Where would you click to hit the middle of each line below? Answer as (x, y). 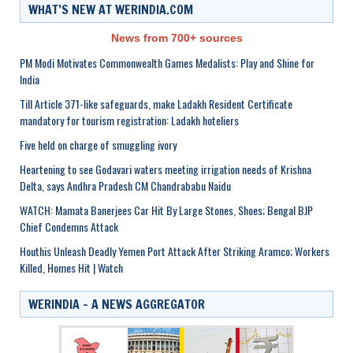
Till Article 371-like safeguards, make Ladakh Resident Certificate (156, 103)
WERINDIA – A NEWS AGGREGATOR (117, 304)
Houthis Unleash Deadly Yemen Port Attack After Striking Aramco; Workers (175, 251)
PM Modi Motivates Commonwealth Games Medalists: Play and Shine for (167, 62)
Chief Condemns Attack (69, 226)
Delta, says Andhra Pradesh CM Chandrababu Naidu (125, 185)
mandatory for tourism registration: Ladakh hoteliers (129, 120)
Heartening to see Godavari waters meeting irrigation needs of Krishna (165, 169)
